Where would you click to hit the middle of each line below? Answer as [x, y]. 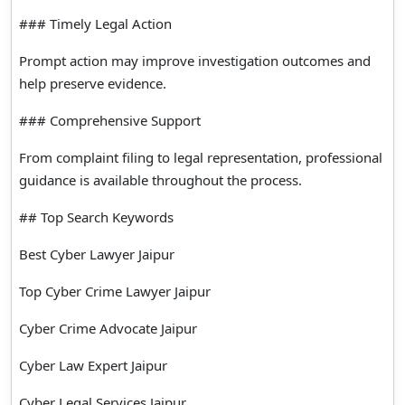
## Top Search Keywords [96, 217]
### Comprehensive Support [110, 120]
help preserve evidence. [93, 83]
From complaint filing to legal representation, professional [201, 157]
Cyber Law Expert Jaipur [93, 365]
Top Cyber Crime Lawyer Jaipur [115, 291]
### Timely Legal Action [95, 23]
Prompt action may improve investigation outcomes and [195, 60]
